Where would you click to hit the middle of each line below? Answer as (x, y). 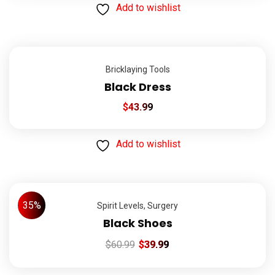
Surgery (163, 205)
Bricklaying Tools (137, 69)
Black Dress (137, 87)
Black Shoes (137, 223)
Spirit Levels (120, 205)
